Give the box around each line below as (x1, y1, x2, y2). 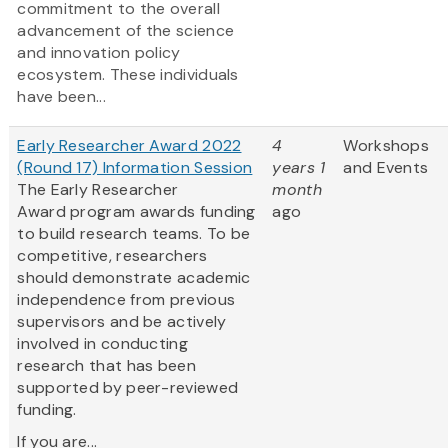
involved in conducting (17, 333, 188, 355)
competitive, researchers (17, 245, 208, 267)
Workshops (343, 135, 430, 157)
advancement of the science (17, 20, 235, 42)
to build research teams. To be (17, 223, 251, 245)
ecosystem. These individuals (17, 64, 239, 86)
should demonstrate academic (17, 267, 251, 289)
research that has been (17, 355, 196, 377)
